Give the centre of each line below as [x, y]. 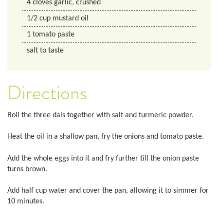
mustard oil [71, 19]
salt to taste [45, 51]
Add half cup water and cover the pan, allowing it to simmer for [108, 191]
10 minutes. [26, 202]
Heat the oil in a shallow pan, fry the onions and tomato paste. [106, 137]
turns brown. [27, 169]
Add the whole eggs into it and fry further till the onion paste [103, 158]
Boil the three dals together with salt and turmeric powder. [100, 115]
